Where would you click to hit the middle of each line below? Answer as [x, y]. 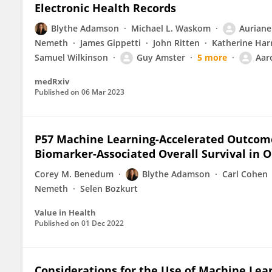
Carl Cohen [245, 174]
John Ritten [176, 43]
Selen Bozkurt [109, 189]
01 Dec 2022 [103, 223]
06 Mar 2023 [103, 92]
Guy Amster [161, 57]
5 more [212, 57]
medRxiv [52, 81]
